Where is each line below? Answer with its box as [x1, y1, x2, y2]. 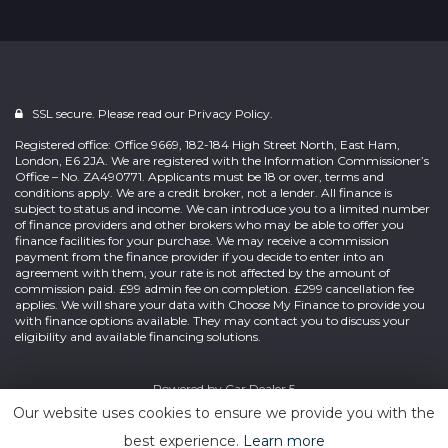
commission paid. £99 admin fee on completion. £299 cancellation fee [15, 281, 414, 296]
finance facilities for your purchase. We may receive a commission [15, 233, 389, 248]
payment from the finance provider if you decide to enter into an [15, 249, 384, 264]
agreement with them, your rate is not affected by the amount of [15, 265, 390, 280]
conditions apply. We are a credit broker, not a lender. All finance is [15, 185, 392, 200]
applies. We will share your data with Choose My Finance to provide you [15, 297, 425, 312]
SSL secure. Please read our [29, 106, 188, 121]
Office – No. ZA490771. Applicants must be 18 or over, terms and [15, 169, 384, 184]
